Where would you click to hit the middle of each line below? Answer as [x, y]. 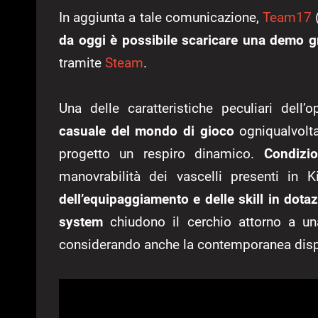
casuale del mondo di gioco [147, 131]
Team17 [287, 17]
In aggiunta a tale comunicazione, [161, 17]
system [81, 221]
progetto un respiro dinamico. [161, 153]
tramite [82, 62]
